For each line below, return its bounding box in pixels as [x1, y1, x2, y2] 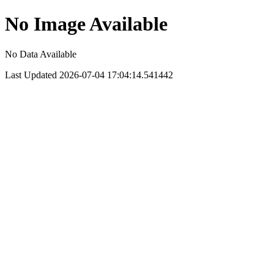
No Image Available [5, 13, 168, 35]
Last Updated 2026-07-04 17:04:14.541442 [5, 69, 173, 80]
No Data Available [5, 48, 76, 59]
